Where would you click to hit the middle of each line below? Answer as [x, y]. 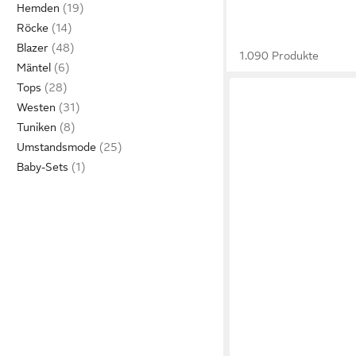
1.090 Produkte [279, 56]
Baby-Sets [43, 167]
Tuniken [37, 127]
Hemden [38, 8]
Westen [36, 107]
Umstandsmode [56, 147]
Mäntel [34, 68]
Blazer [33, 48]
